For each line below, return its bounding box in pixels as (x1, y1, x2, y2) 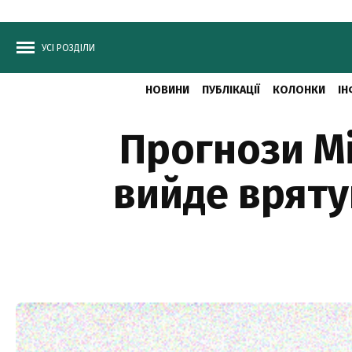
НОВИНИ (145, 83, 189, 97)
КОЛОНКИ (272, 83, 325, 97)
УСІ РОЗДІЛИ (42, 42, 95, 53)
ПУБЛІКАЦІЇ (201, 83, 260, 97)
